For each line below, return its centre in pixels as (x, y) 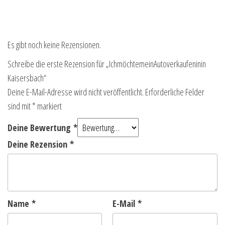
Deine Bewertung (40, 128)
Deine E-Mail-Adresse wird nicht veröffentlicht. (76, 92)
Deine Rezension (39, 144)
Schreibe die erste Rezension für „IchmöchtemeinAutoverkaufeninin (107, 64)
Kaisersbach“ (27, 78)
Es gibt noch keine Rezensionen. (54, 45)
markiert (49, 106)
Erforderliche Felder (175, 92)
